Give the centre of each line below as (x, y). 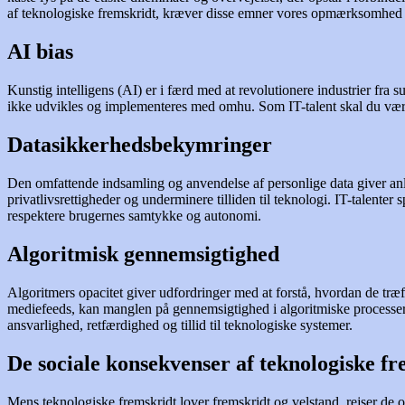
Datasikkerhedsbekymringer (140, 145)
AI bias (40, 52)
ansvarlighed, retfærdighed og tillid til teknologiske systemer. (180, 325)
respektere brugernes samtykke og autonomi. (134, 216)
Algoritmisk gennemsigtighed (143, 254)
